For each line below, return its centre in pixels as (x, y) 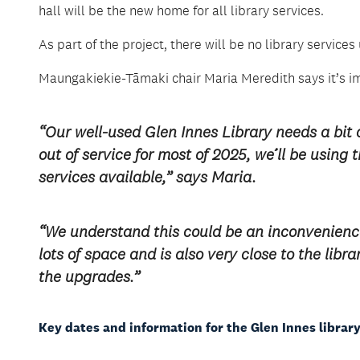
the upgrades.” (89, 276)
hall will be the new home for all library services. (181, 10)
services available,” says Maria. (147, 176)
